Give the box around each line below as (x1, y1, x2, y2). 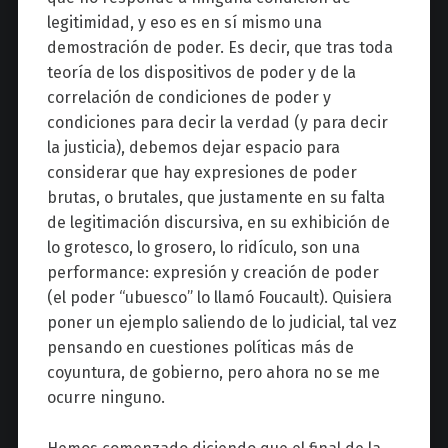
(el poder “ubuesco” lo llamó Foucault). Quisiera (46, 288, 392, 308)
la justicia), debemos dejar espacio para (46, 138, 340, 158)
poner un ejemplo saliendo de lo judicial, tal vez (46, 313, 397, 333)
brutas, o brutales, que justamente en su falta (46, 188, 385, 208)
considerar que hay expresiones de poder (46, 163, 357, 183)
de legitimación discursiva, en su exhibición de (46, 213, 390, 233)
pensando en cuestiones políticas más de (46, 338, 354, 358)
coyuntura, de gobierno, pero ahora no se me (46, 363, 380, 383)
